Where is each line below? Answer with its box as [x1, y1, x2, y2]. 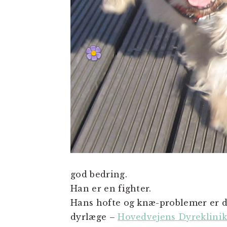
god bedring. [70, 169, 127, 179]
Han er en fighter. [70, 183, 152, 194]
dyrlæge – [70, 212, 118, 222]
